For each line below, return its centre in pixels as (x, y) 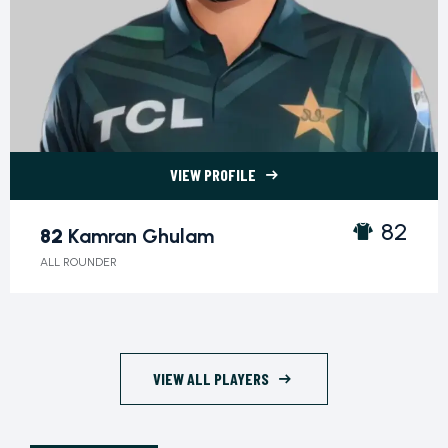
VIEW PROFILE (213, 174)
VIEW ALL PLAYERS (211, 378)
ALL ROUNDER (78, 261)
